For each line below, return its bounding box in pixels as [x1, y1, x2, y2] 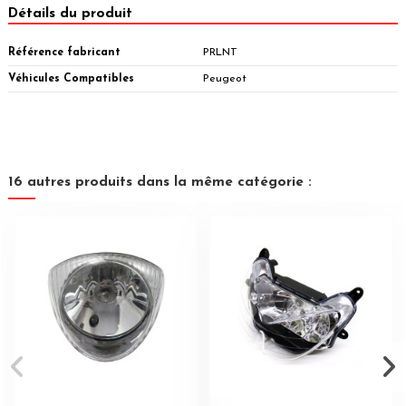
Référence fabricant [8, 46, 121, 58]
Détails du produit [8, 6, 132, 22]
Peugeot [203, 72, 246, 84]
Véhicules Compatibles [8, 72, 134, 84]
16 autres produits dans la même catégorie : [8, 174, 312, 189]
